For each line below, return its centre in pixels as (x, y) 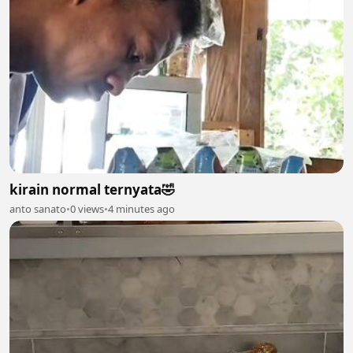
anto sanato (38, 209)
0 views (87, 209)
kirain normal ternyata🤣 (92, 190)
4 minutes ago (141, 209)
